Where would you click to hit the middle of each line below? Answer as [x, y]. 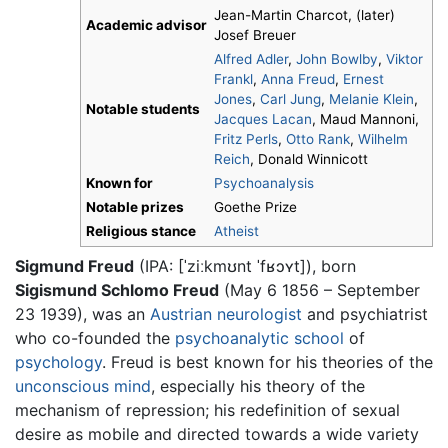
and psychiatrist [365, 313]
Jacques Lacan [263, 119]
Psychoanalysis [264, 183]
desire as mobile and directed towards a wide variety [217, 433]
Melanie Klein [371, 99]
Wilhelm [383, 139]
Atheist [236, 231]
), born [331, 265]
